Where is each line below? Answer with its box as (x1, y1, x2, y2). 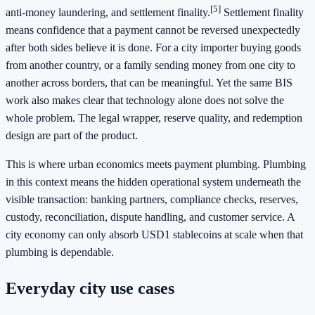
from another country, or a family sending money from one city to (6, 59, 295, 72)
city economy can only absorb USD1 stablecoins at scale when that (6, 229, 303, 241)
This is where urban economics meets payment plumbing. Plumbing (6, 158, 306, 171)
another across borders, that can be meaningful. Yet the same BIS (6, 77, 292, 89)
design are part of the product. (6, 129, 138, 142)
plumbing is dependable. (6, 246, 114, 259)
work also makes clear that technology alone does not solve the (6, 94, 284, 107)
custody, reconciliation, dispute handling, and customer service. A (6, 211, 295, 224)
